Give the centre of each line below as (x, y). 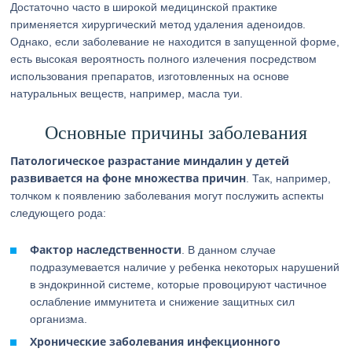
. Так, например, (289, 178)
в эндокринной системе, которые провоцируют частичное (179, 284)
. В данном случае (229, 250)
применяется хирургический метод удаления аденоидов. (158, 24)
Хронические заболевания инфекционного (156, 341)
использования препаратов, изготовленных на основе (150, 76)
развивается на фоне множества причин (128, 178)
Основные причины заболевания (176, 133)
